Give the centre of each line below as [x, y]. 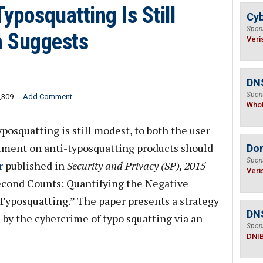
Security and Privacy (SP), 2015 [136, 166]
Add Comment [47, 97]
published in [35, 166]
